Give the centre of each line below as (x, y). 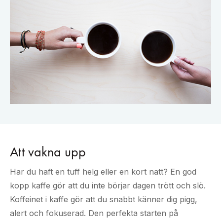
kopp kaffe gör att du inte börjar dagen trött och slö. (108, 185)
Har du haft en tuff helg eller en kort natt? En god (103, 171)
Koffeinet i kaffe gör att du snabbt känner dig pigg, (104, 199)
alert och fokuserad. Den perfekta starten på (94, 213)
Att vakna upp (48, 151)
